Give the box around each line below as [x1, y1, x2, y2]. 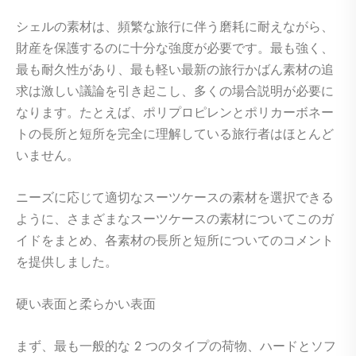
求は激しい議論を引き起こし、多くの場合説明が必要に [16, 82, 334, 101]
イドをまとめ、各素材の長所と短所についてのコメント [16, 231, 334, 250]
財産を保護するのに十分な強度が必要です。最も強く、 [16, 39, 334, 58]
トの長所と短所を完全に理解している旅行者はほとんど [16, 125, 334, 144]
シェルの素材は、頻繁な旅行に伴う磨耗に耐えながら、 [16, 17, 334, 37]
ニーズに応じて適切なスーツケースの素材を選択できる [16, 188, 334, 207]
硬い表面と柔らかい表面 [16, 295, 156, 314]
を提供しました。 [16, 253, 118, 272]
